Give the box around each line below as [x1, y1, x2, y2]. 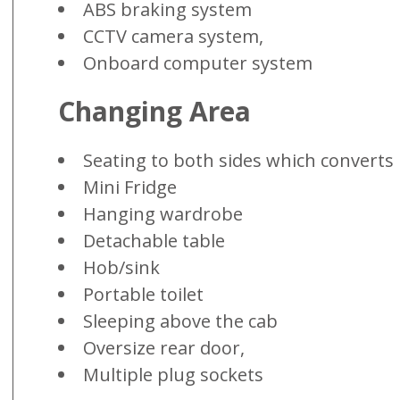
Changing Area [58, 93, 251, 130]
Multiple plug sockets [83, 362, 263, 387]
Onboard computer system [83, 50, 312, 75]
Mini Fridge [83, 175, 177, 200]
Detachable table [83, 229, 225, 254]
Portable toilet [83, 282, 204, 307]
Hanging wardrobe [83, 202, 243, 227]
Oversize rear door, [83, 336, 245, 361]
